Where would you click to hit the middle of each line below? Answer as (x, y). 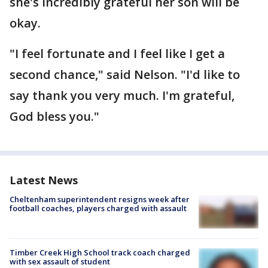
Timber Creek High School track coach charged (100, 253)
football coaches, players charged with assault (98, 208)
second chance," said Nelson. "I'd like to (125, 74)
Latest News (44, 180)
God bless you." (54, 116)
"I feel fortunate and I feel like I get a (117, 54)
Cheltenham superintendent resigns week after (100, 199)
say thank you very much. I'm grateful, (122, 95)
